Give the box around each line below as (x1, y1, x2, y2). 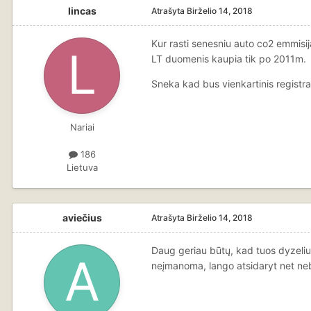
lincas (67, 4, 96, 17)
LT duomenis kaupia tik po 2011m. (151, 52, 306, 65)
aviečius (62, 211, 102, 224)
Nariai (69, 121, 94, 133)
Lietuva (66, 161, 98, 173)
